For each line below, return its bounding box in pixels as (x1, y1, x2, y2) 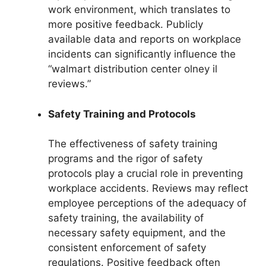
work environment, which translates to (48, 4, 230, 15)
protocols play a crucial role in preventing (48, 167, 243, 179)
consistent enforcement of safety (48, 242, 206, 254)
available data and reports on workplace (48, 33, 241, 45)
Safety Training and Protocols (48, 107, 196, 120)
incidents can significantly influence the (48, 48, 236, 60)
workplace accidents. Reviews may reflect (48, 182, 248, 194)
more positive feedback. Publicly (48, 18, 203, 30)
